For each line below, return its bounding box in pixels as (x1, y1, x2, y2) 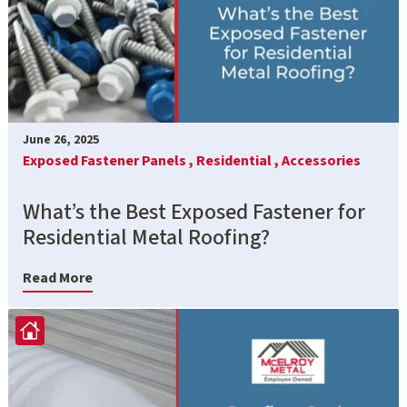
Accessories (282, 150, 361, 171)
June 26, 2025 (23, 130, 99, 149)
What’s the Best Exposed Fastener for (23, 195, 365, 228)
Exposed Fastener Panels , (23, 150, 196, 171)
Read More (23, 267, 93, 288)
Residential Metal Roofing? (23, 221, 270, 253)
